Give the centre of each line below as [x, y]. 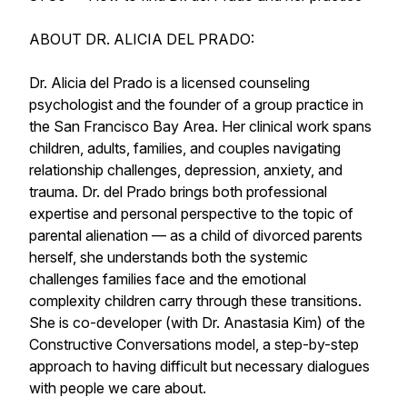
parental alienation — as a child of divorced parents [196, 235]
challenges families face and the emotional [168, 279]
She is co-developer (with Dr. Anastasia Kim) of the [197, 323]
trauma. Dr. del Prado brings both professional [178, 192]
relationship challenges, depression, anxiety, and [186, 170]
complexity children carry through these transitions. [195, 301]
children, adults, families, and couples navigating [185, 148]
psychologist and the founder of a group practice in [196, 104]
